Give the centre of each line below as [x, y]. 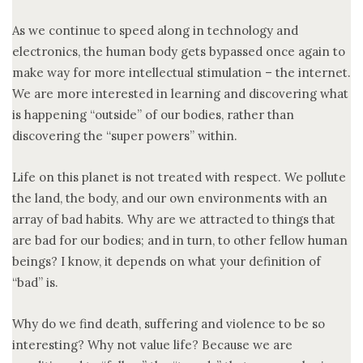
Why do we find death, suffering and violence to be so [169, 323]
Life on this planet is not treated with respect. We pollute [179, 177]
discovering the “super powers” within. [125, 135]
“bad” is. [35, 282]
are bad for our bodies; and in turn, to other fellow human [180, 240]
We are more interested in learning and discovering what [180, 93]
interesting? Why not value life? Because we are [152, 344]
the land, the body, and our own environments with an [170, 198]
